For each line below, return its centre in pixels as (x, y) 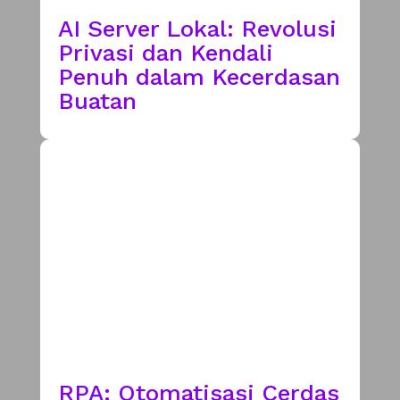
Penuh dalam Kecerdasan (199, 76)
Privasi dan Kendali (165, 52)
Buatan (97, 100)
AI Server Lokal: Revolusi (197, 28)
